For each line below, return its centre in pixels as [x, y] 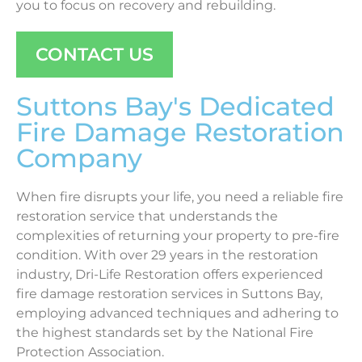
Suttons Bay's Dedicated [175, 107]
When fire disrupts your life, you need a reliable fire [180, 197]
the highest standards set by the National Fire [165, 333]
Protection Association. [90, 352]
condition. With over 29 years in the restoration [167, 255]
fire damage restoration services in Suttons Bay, [169, 294]
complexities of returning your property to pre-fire [178, 236]
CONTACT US [95, 55]
